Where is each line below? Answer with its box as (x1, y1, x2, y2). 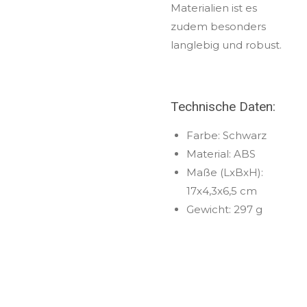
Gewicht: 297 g (186, 203, 262, 217)
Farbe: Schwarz (186, 129, 267, 143)
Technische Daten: (171, 99, 275, 115)
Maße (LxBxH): (186, 166, 263, 180)
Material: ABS (186, 147, 256, 161)
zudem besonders (171, 19, 266, 33)
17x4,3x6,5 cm (186, 184, 257, 198)
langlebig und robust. (171, 38, 282, 51)
